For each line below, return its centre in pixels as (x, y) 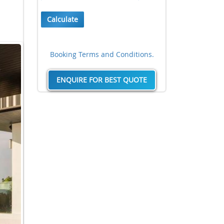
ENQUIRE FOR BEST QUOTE (102, 80)
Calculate (62, 19)
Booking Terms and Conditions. (102, 54)
